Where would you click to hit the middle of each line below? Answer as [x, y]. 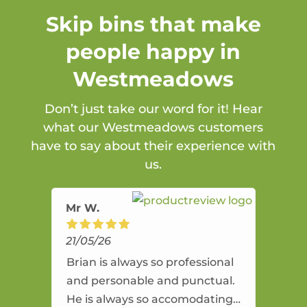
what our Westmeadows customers [153, 128]
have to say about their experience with [153, 146]
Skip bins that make [153, 25]
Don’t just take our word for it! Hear [153, 109]
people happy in [153, 52]
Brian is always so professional [150, 262]
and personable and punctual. [150, 281]
